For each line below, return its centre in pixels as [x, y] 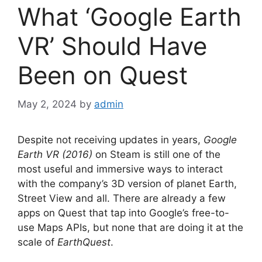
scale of [37, 242]
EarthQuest [84, 242]
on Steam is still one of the [156, 154]
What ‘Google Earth [130, 17]
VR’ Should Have [112, 46]
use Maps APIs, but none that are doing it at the [130, 227]
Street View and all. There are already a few [122, 198]
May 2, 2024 [47, 104]
